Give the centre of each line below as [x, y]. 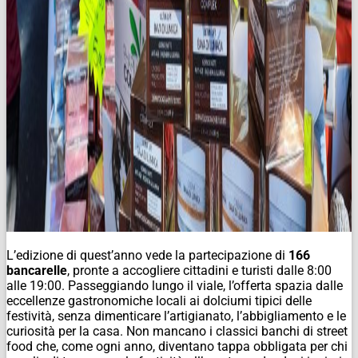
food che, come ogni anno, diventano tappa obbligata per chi [177, 346]
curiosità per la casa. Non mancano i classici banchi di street [177, 331]
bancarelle [37, 270]
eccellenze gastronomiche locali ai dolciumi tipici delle [159, 300]
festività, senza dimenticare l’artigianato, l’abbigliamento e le [176, 316]
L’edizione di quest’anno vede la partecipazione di [147, 255]
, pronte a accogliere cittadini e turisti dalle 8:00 [199, 270]
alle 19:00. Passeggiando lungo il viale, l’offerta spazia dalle [175, 285]
